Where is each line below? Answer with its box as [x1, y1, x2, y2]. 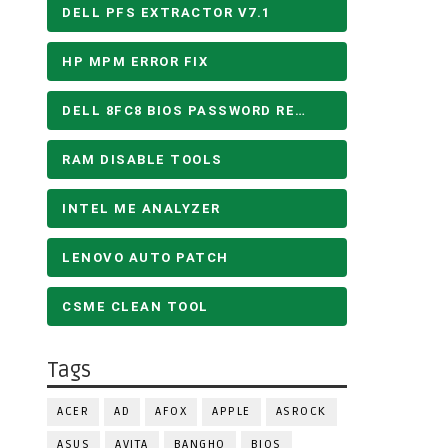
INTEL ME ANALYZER [62, 201, 221, 216]
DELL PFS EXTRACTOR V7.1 [62, 5, 271, 20]
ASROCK [275, 404, 327, 419]
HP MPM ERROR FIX [62, 54, 208, 69]
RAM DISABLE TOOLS [62, 152, 223, 167]
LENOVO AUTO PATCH [62, 250, 229, 265]
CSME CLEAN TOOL [62, 299, 209, 314]
